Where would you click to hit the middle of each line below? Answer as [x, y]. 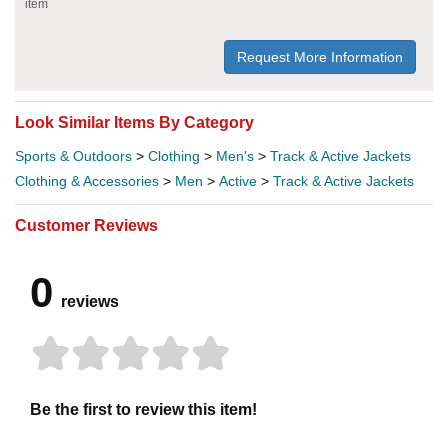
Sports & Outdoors [73, 155]
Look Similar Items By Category [134, 122]
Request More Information [320, 56]
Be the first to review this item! [143, 409]
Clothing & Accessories [87, 180]
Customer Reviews [86, 225]
